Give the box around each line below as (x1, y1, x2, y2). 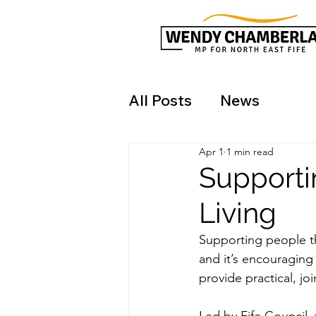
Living (199, 196, 276, 229)
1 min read (226, 145, 274, 158)
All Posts (128, 90, 192, 110)
